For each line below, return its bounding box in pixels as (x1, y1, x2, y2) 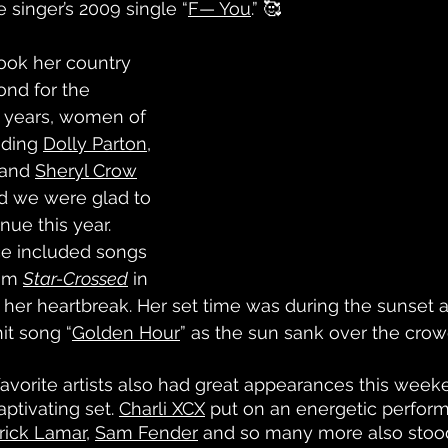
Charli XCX (119, 398, 205, 419)
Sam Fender (95, 422, 198, 443)
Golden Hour (72, 322, 180, 343)
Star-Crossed (23, 268, 128, 289)
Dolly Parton (43, 133, 147, 154)
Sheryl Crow (35, 160, 137, 181)
